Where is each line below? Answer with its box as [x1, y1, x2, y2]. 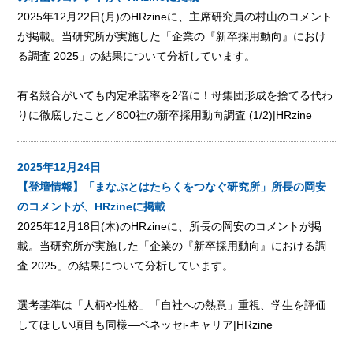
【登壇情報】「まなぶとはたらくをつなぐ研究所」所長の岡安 [17, 180, 327, 193]
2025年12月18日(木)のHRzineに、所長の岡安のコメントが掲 [17, 219, 322, 232]
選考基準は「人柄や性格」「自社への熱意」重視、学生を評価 [17, 298, 327, 311]
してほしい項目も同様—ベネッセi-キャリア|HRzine [17, 318, 273, 331]
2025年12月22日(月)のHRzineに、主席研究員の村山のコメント [17, 9, 333, 23]
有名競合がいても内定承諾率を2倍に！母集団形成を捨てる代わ [17, 88, 333, 102]
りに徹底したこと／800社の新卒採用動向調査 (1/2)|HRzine [17, 108, 313, 121]
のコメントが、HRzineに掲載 [17, 199, 166, 213]
